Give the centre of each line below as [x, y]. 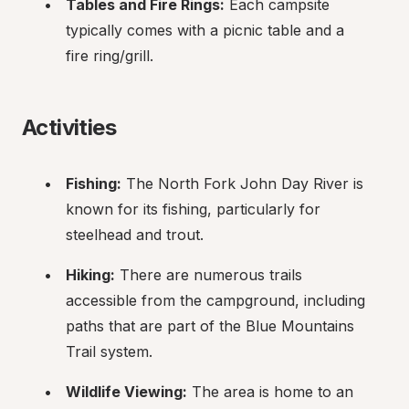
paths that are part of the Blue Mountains [210, 326]
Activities [69, 127]
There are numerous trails [209, 275]
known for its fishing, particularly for [193, 209]
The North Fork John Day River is [242, 184]
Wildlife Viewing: [126, 392]
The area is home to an [270, 392]
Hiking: [90, 275]
